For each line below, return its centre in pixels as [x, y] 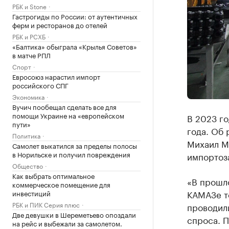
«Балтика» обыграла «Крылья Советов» [75, 46]
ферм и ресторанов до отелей [60, 25]
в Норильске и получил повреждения [71, 154]
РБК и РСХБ [29, 36]
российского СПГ [40, 85]
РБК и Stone [29, 6]
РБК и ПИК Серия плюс [46, 204]
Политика [26, 135]
